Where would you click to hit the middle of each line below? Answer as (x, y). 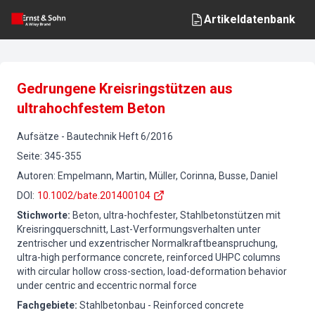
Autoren (35, 176)
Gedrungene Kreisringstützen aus (125, 89)
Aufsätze (38, 136)
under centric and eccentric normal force (107, 285)
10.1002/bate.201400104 (94, 195)
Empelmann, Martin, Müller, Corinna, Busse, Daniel (168, 176)
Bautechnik (92, 136)
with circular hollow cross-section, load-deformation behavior (152, 271)
